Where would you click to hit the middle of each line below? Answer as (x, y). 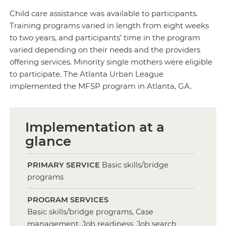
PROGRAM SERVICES (68, 200)
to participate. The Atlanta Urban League (87, 74)
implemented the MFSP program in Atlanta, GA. (101, 86)
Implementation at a (95, 127)
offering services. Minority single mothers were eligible (111, 62)
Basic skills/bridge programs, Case (91, 212)
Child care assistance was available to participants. (104, 13)
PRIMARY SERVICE (64, 165)
